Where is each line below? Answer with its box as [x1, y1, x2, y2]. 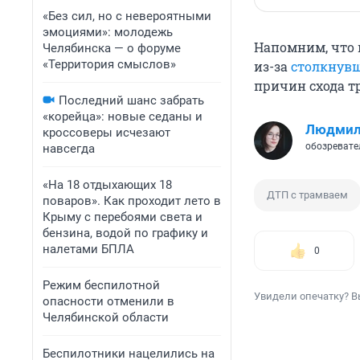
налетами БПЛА [43, 242, 134, 256]
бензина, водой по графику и [43, 226, 208, 240]
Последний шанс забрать [59, 93, 204, 108]
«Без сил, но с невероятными [43, 9, 211, 23]
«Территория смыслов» [43, 57, 176, 72]
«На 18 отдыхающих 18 [43, 178, 172, 192]
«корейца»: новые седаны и [43, 109, 202, 124]
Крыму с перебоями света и [43, 210, 202, 224]
